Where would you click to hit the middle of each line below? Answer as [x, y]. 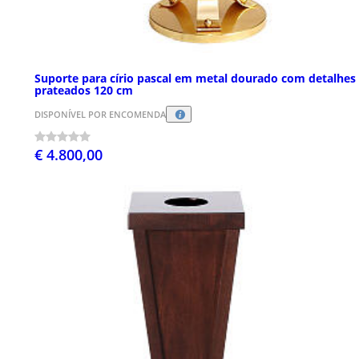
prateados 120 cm [84, 90]
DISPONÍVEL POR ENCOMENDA [100, 114]
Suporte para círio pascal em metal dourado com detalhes [195, 78]
